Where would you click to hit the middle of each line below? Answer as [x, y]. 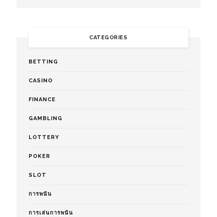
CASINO [40, 81]
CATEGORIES [108, 38]
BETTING [43, 62]
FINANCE [42, 100]
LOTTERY [44, 138]
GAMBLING [45, 119]
